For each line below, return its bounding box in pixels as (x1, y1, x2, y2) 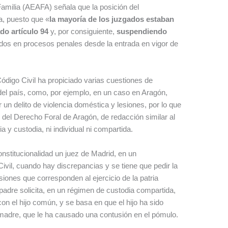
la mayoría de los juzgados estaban (49, 15, 175, 24)
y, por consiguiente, (48, 27, 117, 36)
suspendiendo (117, 27, 167, 36)
